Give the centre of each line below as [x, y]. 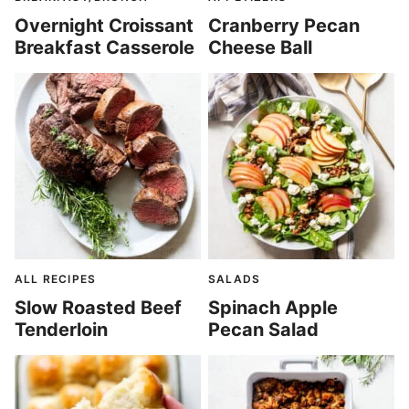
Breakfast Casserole [105, 47]
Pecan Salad [263, 330]
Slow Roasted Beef [98, 308]
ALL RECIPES [56, 279]
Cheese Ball [260, 47]
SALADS [235, 279]
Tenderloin [61, 330]
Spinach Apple [273, 308]
